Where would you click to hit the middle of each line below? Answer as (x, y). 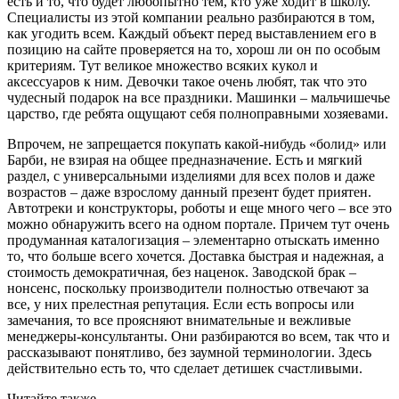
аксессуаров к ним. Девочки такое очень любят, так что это (187, 81)
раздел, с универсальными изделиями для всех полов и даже (191, 175)
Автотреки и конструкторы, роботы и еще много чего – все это (199, 208)
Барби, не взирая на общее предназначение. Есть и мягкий (185, 159)
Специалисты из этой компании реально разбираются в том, (191, 17)
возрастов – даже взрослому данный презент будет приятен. (189, 191)
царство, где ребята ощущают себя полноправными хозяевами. (198, 113)
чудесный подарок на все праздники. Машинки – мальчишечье (199, 97)
